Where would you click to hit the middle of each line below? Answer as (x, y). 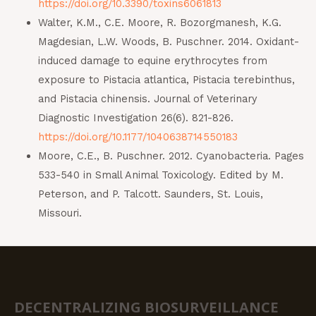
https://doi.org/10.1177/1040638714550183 (138, 137)
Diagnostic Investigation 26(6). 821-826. (135, 118)
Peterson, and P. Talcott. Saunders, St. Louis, (150, 194)
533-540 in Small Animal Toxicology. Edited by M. (160, 175)
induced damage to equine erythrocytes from (152, 61)
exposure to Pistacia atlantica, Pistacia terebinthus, (166, 80)
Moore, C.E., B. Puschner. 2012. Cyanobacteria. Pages (171, 156)
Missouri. (60, 213)
